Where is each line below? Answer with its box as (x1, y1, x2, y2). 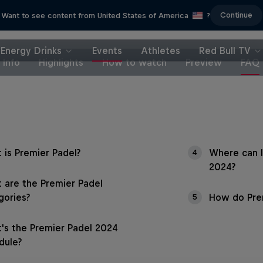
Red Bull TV (199, 45, 251, 56)
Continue (220, 11, 252, 19)
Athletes (141, 45, 180, 56)
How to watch (102, 57, 167, 68)
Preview (186, 57, 222, 68)
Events (92, 45, 122, 56)
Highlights (39, 57, 84, 68)
